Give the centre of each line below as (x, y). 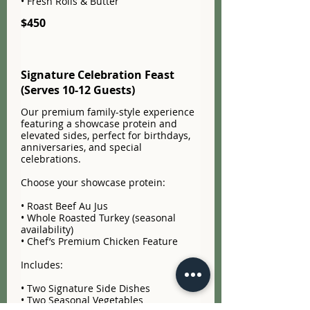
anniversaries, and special (81, 147)
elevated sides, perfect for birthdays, (106, 136)
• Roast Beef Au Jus (64, 206)
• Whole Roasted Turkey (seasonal (98, 218)
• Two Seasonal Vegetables (82, 300)
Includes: (42, 265)
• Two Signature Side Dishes (85, 289)
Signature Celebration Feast (98, 75)
